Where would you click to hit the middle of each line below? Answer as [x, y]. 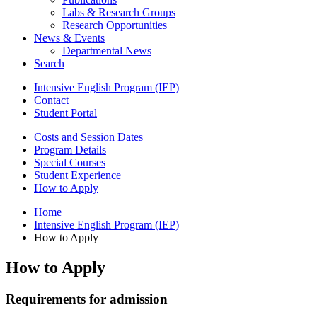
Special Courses [70, 162]
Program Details [70, 149]
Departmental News [107, 50]
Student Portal [65, 113]
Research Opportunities [115, 25]
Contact [51, 100]
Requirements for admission [87, 299]
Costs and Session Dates [88, 137]
